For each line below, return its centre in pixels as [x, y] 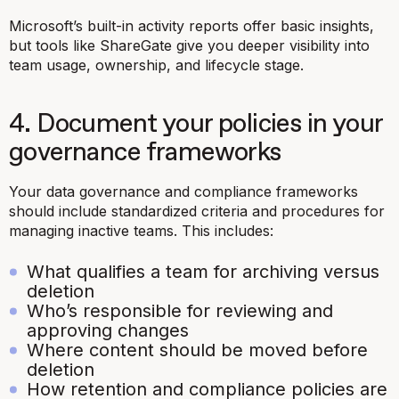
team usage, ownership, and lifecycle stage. [156, 65]
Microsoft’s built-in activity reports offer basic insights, [191, 25]
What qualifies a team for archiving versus [203, 271]
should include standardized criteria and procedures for [197, 211]
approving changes [108, 330]
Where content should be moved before [197, 350]
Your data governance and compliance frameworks [183, 191]
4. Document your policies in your [196, 124]
